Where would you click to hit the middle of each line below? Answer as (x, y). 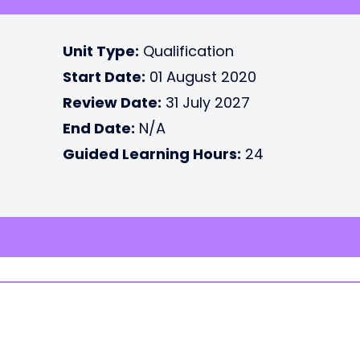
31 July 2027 (206, 102)
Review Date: (112, 102)
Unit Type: (101, 51)
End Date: (99, 128)
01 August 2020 (201, 77)
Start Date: (104, 77)
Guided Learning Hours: (152, 154)
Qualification (186, 51)
